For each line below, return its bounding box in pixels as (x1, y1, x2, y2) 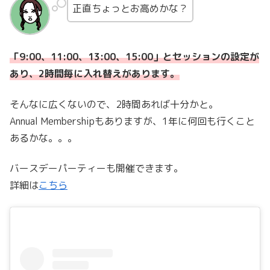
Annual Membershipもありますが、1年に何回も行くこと (10, 114, 255, 128)
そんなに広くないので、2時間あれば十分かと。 (10, 97, 218, 111)
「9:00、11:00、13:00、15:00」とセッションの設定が (10, 50, 259, 64)
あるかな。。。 (10, 131, 77, 145)
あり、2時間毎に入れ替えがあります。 (10, 67, 180, 81)
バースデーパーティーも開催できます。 (10, 162, 183, 175)
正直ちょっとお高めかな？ (72, 2, 188, 16)
